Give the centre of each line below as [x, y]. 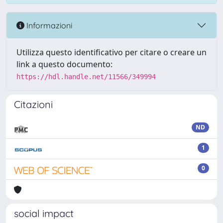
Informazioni [48, 25]
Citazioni [33, 104]
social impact [44, 213]
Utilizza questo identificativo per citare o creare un [111, 52]
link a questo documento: [64, 64]
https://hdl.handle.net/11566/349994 [86, 77]
